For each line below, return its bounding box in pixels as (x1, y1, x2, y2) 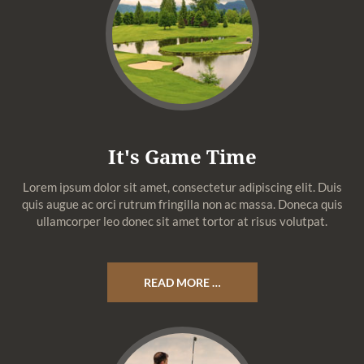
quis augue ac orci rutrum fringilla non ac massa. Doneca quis (21, 197, 343, 211)
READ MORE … (143, 275, 221, 289)
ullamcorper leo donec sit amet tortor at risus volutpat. (37, 214, 327, 228)
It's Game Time (107, 143, 257, 170)
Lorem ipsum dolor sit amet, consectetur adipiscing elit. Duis (22, 180, 342, 194)
